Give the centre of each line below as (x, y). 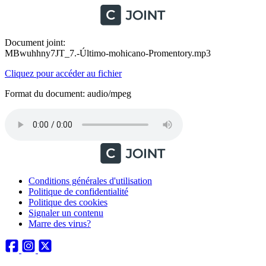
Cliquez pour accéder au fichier (63, 73)
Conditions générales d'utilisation (90, 181)
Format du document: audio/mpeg (68, 94)
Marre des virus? (60, 224)
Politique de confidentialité (78, 191)
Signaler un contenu (66, 213)
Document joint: (35, 42)
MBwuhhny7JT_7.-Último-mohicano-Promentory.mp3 (108, 53)
